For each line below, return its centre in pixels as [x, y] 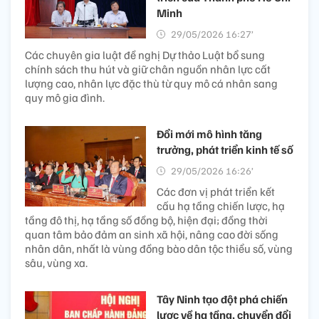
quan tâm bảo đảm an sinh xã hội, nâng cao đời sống [152, 234]
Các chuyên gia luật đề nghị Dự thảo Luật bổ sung [145, 54]
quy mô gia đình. [65, 97]
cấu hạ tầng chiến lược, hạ [221, 205]
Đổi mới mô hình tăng [209, 134]
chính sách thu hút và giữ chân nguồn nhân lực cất [148, 69]
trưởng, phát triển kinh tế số [225, 149]
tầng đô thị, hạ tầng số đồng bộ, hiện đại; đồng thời [146, 220]
